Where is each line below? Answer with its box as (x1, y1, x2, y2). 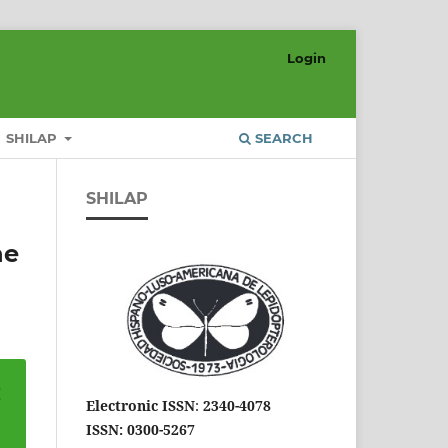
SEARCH (251, 129, 313, 146)
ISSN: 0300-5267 (86, 419, 195, 439)
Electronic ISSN (86, 395, 195, 415)
